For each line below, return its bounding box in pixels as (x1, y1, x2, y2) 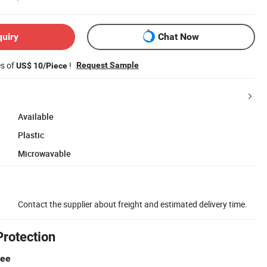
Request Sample (76, 60, 139, 70)
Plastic (18, 129, 44, 141)
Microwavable (18, 147, 71, 159)
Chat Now (158, 31, 199, 43)
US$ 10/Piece (16, 60, 67, 70)
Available (18, 110, 54, 122)
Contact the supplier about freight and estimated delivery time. (18, 198, 247, 210)
